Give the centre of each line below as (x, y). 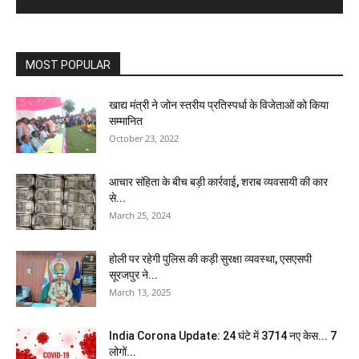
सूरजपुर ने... (133, 275)
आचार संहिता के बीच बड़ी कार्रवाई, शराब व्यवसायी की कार (218, 182)
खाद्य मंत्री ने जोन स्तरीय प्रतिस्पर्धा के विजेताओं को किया (219, 105)
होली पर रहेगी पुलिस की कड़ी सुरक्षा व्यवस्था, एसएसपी (210, 259)
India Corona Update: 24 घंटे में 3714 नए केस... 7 (223, 336)
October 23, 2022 (144, 139)
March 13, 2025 (140, 292)
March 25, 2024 (140, 216)
